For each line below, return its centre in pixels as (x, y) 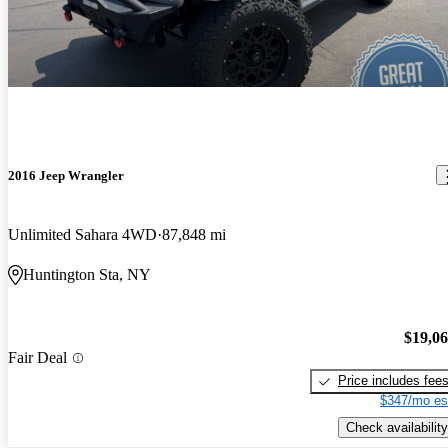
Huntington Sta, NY (87, 274)
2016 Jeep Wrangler (66, 175)
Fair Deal (37, 357)
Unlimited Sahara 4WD (82, 234)
